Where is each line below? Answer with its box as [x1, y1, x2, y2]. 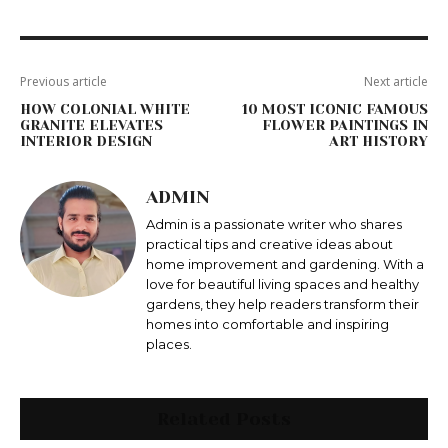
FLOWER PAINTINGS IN [261, 117, 428, 134]
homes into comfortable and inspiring [146, 316, 389, 333]
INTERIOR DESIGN [20, 133, 152, 150]
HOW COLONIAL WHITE [20, 101, 190, 118]
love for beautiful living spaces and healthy [146, 276, 419, 293]
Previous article [20, 73, 107, 91]
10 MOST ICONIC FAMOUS [241, 101, 428, 118]
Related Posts [157, 409, 291, 430]
